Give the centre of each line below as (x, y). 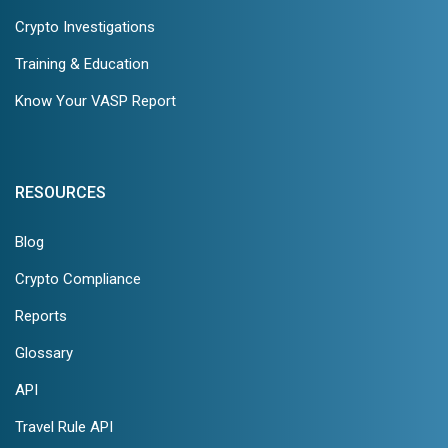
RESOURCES (60, 192)
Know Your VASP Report (95, 100)
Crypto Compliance (78, 278)
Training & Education (82, 63)
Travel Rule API (64, 426)
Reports (41, 315)
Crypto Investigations (85, 26)
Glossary (44, 352)
